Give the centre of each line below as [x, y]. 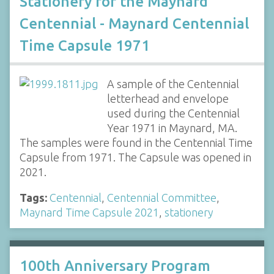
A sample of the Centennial [173, 84]
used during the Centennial [173, 113]
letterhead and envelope [168, 99]
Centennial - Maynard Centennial [134, 24]
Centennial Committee [162, 198]
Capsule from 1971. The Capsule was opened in [135, 157]
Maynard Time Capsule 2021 [89, 213]
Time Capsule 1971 [85, 46]
